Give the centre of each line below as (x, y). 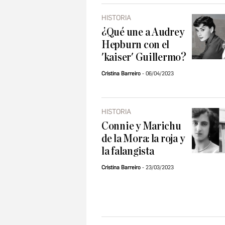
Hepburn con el (136, 45)
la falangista (128, 151)
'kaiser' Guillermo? (144, 58)
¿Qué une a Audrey (143, 32)
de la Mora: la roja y (143, 139)
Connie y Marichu (141, 126)
